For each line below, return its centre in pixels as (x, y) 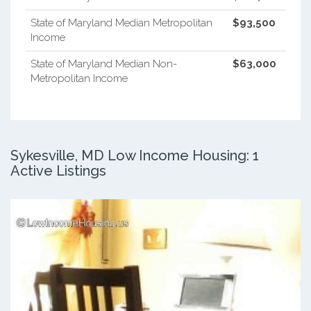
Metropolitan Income (79, 78)
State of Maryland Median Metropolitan (121, 23)
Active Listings (58, 170)
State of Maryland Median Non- (103, 64)
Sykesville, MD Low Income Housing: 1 (135, 155)
